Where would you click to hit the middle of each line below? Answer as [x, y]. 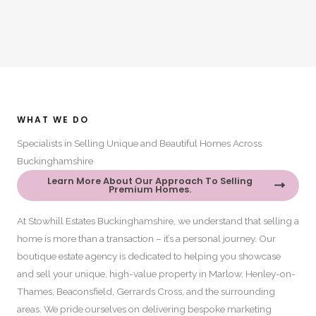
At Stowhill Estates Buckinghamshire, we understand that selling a [158, 220]
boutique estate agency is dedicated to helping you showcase [149, 256]
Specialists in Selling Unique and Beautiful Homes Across [139, 143]
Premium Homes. [150, 189]
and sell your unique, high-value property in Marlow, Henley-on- [156, 273]
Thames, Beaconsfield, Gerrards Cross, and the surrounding [146, 291]
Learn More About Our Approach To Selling [150, 181]
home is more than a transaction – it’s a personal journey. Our [146, 238]
